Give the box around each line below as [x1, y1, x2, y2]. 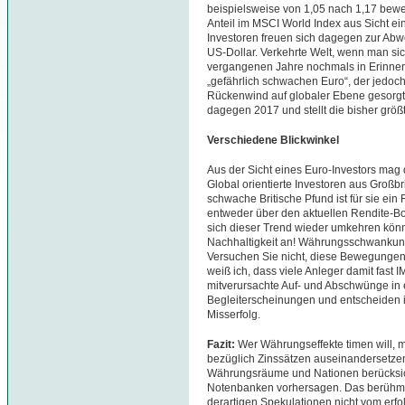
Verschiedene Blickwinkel [207, 133, 339, 146]
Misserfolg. [207, 307, 260, 321]
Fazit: [207, 337, 238, 351]
